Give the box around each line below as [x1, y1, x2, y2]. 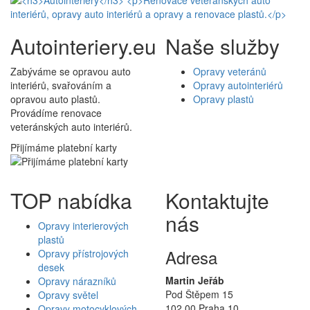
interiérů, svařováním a [10, 77, 111, 92]
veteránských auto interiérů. [10, 119, 132, 134]
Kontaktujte [165, 185, 269, 215]
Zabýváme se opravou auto [10, 64, 131, 78]
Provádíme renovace [10, 105, 102, 120]
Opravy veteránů [193, 64, 266, 78]
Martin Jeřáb [165, 273, 224, 287]
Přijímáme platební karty [10, 140, 117, 154]
